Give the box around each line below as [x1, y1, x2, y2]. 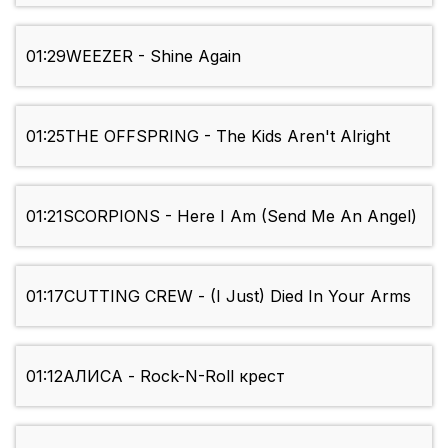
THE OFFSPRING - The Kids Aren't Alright [65, 126, 390, 147]
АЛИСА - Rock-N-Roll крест [63, 366, 285, 387]
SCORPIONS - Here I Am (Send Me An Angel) [63, 206, 417, 227]
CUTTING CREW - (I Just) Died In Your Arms [64, 286, 411, 307]
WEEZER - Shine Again [66, 46, 241, 67]
